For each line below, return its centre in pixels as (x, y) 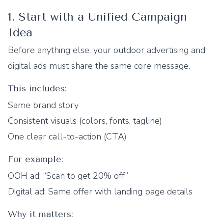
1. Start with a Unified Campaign (97, 17)
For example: (36, 159)
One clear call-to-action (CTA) (67, 137)
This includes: (37, 88)
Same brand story (43, 105)
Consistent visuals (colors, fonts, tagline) (85, 121)
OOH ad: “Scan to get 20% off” (68, 176)
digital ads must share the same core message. (99, 66)
